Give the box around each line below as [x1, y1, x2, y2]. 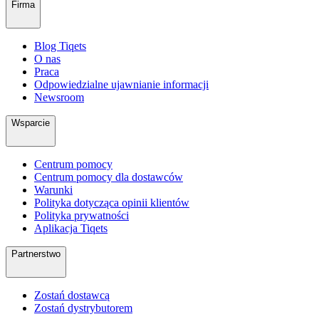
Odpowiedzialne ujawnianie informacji [34, 78, 209, 91]
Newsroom [34, 91, 84, 104]
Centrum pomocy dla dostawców [34, 171, 183, 184]
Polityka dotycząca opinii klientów [34, 197, 189, 209]
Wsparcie [11, 117, 50, 129]
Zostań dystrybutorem [34, 302, 132, 315]
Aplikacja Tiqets [34, 222, 108, 235]
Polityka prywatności [34, 209, 129, 222]
